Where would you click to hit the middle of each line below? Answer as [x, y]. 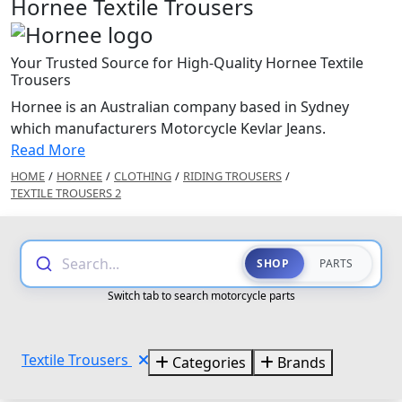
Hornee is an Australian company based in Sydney [180, 106]
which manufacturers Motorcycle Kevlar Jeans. [170, 128]
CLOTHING [143, 175]
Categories [207, 362]
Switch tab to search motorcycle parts [201, 295]
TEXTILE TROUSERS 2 [66, 192]
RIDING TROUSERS [232, 175]
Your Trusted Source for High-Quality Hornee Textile [187, 62]
